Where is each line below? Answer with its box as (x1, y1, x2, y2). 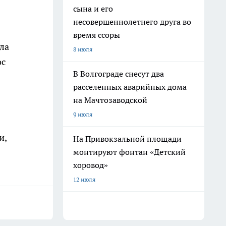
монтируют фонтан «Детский (73, 147, 186, 157)
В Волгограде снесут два (73, 69, 164, 79)
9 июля (73, 110, 92, 118)
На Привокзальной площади (73, 134, 182, 144)
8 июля (73, 45, 92, 53)
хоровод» (73, 160, 108, 170)
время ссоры (73, 30, 120, 40)
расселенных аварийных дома (73, 82, 187, 92)
